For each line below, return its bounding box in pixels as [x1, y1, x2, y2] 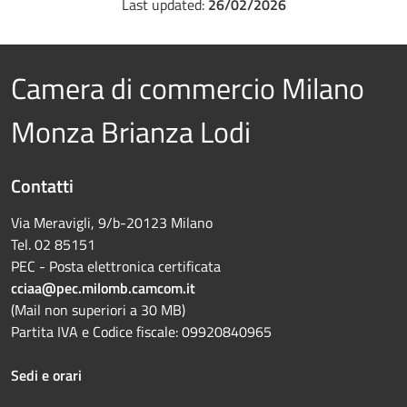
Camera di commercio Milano [11, 66, 364, 110]
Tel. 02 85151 [11, 233, 95, 255]
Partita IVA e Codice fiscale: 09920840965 [11, 321, 272, 342]
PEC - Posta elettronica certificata [11, 255, 221, 277]
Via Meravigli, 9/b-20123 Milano [11, 212, 222, 233]
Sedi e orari [11, 364, 82, 386]
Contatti [11, 172, 74, 200]
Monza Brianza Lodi [11, 110, 251, 154]
